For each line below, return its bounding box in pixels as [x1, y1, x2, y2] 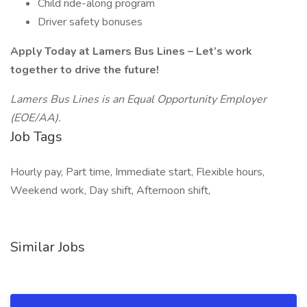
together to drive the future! [10, 62, 159, 77]
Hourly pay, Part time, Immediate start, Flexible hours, [10, 164, 265, 180]
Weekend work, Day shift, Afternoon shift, [10, 183, 210, 198]
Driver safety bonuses [38, 14, 143, 29]
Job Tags [10, 127, 62, 146]
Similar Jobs [10, 238, 85, 256]
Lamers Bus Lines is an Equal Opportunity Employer [10, 92, 267, 107]
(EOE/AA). [10, 110, 61, 125]
